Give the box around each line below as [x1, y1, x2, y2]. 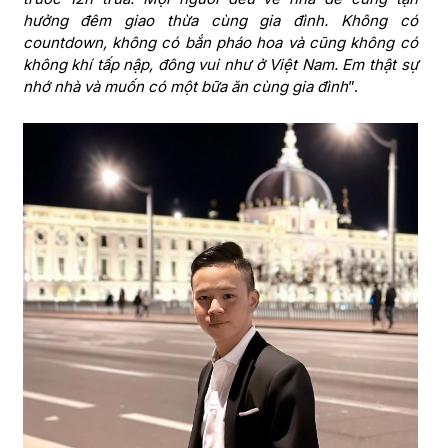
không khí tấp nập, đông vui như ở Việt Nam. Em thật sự [22, 55, 418, 75]
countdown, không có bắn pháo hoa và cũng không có [22, 33, 418, 53]
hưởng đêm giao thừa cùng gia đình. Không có [22, 11, 418, 31]
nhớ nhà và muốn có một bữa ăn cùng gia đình [22, 77, 348, 97]
